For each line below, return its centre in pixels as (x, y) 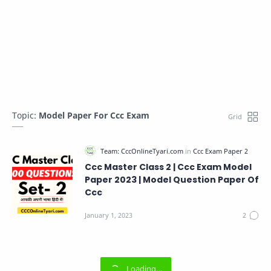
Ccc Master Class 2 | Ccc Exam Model (168, 167)
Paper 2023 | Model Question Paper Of (172, 180)
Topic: (25, 115)
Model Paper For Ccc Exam (94, 115)
